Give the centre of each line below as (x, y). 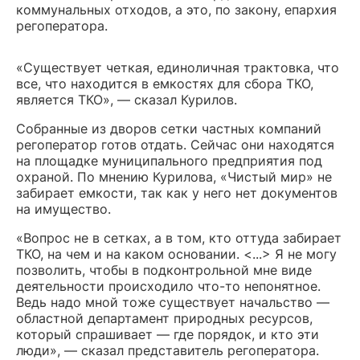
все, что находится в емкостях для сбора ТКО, (165, 83)
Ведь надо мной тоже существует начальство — (173, 302)
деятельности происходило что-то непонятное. (168, 286)
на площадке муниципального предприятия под (169, 160)
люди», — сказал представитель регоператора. (168, 350)
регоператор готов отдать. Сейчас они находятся (175, 144)
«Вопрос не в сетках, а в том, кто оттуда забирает (179, 237)
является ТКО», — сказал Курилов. (127, 99)
